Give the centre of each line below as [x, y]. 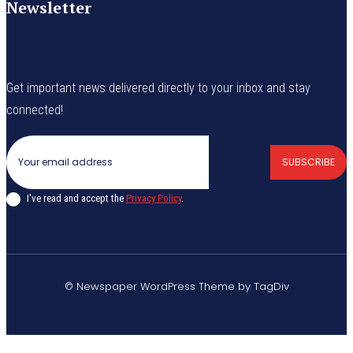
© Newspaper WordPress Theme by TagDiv [176, 286]
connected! [35, 110]
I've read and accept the [76, 199]
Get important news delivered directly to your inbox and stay [158, 87]
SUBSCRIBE [308, 162]
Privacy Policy [154, 199]
